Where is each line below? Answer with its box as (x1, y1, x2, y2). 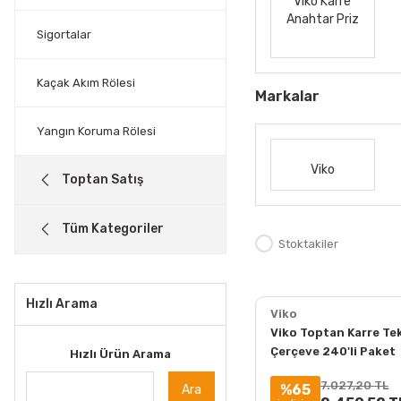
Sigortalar (37, 28, 91, 41)
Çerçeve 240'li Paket (269, 345, 396, 358)
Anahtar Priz (286, 12, 359, 27)
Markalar (254, 88, 320, 105)
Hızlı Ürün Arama (69, 347, 171, 361)
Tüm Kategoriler (62, 221, 164, 236)
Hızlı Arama (26, 296, 98, 311)
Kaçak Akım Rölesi (37, 76, 135, 90)
